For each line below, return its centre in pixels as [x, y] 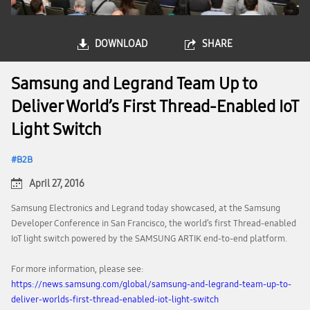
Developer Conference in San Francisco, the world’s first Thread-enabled [154, 224]
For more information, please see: [77, 269]
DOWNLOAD [121, 44]
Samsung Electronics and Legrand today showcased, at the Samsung [146, 208]
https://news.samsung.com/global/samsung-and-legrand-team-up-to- [151, 284]
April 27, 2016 [57, 184]
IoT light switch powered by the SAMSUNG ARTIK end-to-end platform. [149, 239]
